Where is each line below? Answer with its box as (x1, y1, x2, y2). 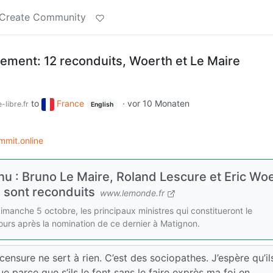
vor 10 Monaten (127, 98, 190, 108)
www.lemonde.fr (100, 187, 165, 198)
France (57, 98, 84, 108)
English (90, 101, 113, 108)
